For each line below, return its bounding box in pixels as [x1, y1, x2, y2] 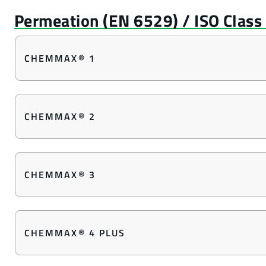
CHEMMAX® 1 [24, 51, 96, 65]
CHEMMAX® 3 [24, 167, 96, 182]
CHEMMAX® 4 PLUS [24, 226, 126, 240]
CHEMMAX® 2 [24, 109, 96, 123]
